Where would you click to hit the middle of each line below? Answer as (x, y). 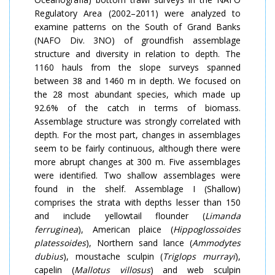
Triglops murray (198, 256)
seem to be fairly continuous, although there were (137, 148)
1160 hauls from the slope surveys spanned (137, 67)
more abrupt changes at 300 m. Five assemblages (137, 161)
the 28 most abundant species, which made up (137, 94)
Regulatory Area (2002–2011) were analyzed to (137, 13)
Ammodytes (216, 242)
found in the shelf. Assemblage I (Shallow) (137, 188)
